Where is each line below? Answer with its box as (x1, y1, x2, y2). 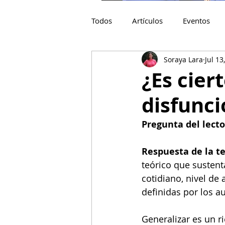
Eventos (183, 15, 210, 26)
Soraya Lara (164, 54, 203, 64)
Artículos (132, 15, 163, 26)
